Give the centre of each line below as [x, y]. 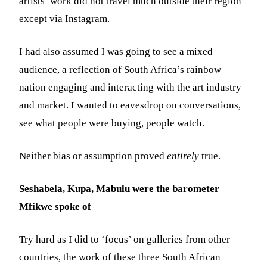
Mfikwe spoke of [55, 206]
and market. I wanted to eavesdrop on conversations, [130, 105]
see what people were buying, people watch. [112, 123]
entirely [183, 156]
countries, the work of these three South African [120, 257]
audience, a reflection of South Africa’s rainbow [120, 69]
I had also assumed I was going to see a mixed [116, 51]
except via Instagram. [65, 18]
